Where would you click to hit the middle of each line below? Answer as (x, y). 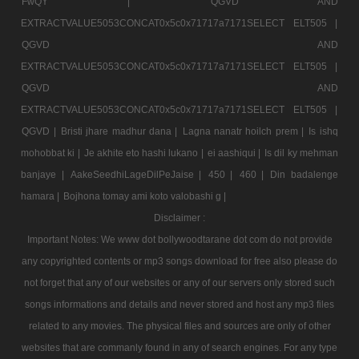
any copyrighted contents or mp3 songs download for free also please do (179, 261)
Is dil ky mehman (301, 153)
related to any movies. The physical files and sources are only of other (179, 326)
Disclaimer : (179, 218)
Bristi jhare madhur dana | (121, 131)
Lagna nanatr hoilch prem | (245, 131)
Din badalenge (304, 174)
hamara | (42, 196)
